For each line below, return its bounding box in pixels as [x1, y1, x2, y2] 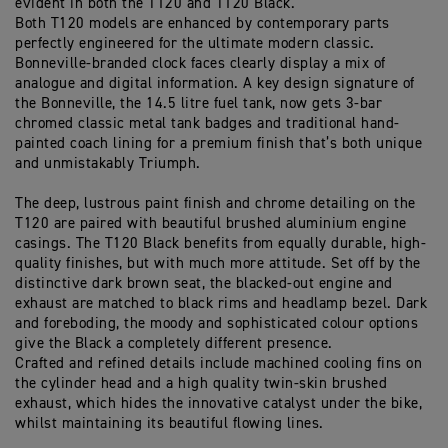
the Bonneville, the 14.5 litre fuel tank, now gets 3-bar [15, 96, 382, 112]
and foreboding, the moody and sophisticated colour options [15, 316, 418, 332]
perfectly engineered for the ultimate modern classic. [15, 36, 375, 52]
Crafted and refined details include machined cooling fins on [15, 356, 422, 372]
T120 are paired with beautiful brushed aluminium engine [15, 216, 407, 232]
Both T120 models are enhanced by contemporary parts [15, 16, 390, 32]
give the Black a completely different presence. [15, 336, 337, 352]
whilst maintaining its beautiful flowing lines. [15, 416, 324, 432]
